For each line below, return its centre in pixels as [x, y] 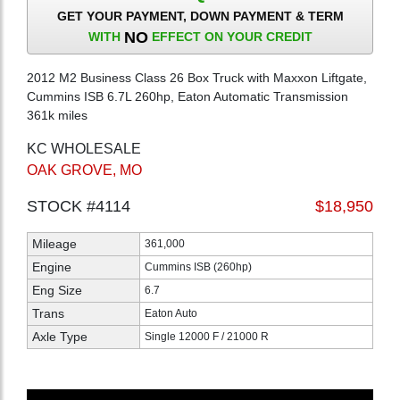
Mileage [54, 243]
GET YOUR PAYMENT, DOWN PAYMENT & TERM [200, 16]
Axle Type [60, 336]
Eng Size [57, 290]
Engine [52, 267]
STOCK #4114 [79, 206]
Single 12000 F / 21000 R [207, 336]
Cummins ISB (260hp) [198, 267]
